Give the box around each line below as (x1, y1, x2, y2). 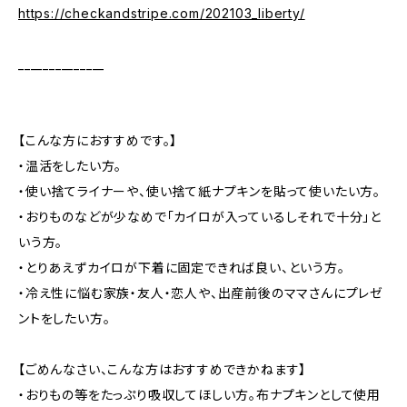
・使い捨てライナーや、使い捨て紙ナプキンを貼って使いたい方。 (18, 184, 381, 199)
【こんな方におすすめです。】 (18, 133, 178, 148)
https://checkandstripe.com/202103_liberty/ (18, 5, 305, 21)
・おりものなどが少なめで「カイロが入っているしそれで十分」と (18, 209, 382, 224)
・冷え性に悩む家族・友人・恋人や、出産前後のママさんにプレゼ (18, 285, 384, 301)
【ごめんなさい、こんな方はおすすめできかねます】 (18, 362, 307, 377)
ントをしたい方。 (18, 311, 111, 326)
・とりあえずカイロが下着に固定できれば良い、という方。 (18, 260, 345, 275)
